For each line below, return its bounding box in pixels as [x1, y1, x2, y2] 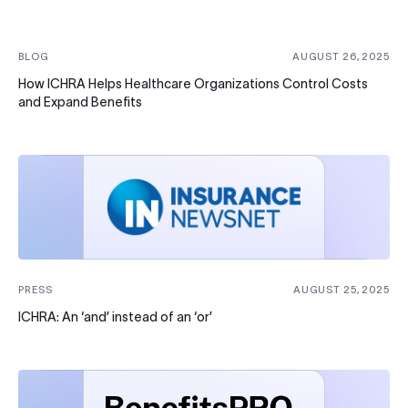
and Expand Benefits [18, 95, 142, 110]
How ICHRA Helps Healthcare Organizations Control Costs [18, 76, 368, 92]
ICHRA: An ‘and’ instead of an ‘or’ [18, 309, 212, 324]
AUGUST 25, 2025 [292, 283, 390, 295]
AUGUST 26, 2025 [291, 51, 390, 63]
